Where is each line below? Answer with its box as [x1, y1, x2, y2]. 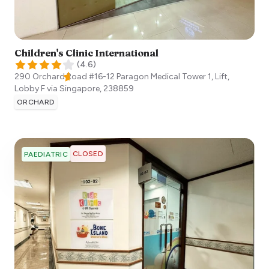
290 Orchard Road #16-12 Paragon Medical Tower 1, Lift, [14, 71, 229, 82]
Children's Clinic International [14, 47, 159, 59]
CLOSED [73, 150, 103, 159]
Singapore [59, 83, 100, 94]
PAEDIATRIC [24, 150, 68, 159]
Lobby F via [14, 83, 58, 94]
